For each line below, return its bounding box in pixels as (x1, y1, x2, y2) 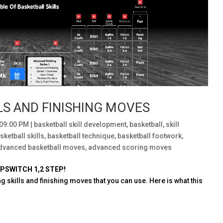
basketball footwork (117, 131, 182, 140)
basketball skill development (34, 120, 127, 128)
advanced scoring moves (88, 143, 172, 151)
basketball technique (47, 131, 115, 140)
